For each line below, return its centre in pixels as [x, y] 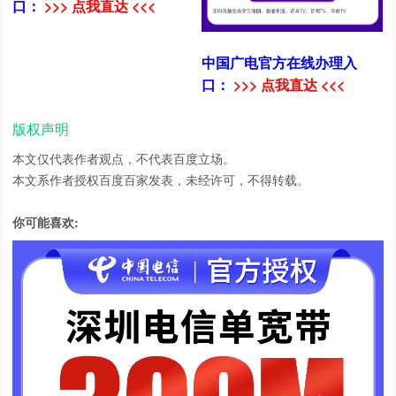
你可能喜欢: [46, 221]
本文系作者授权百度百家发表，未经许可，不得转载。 [161, 179]
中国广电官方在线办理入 [280, 62]
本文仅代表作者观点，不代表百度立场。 [124, 158]
